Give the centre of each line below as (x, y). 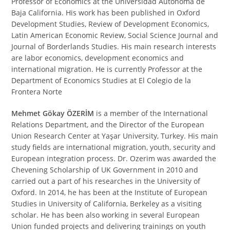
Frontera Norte (37, 91)
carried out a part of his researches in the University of (106, 181)
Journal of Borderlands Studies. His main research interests (114, 46)
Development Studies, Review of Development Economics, (110, 24)
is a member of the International (151, 113)
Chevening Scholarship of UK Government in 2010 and (105, 169)
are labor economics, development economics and (98, 57)
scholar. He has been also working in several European (106, 215)
